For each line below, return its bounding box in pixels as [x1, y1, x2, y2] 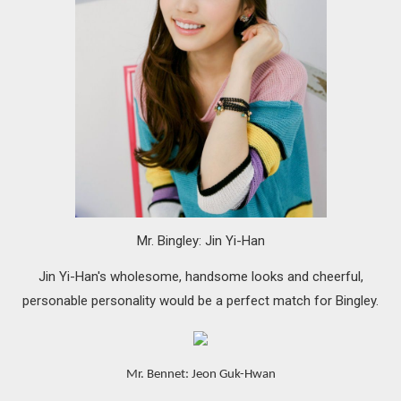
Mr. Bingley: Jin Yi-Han [136, 233, 265, 250]
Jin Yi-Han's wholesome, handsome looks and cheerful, [38, 269, 363, 286]
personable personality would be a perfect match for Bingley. [22, 293, 379, 310]
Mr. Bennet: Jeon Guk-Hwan [125, 368, 276, 382]
